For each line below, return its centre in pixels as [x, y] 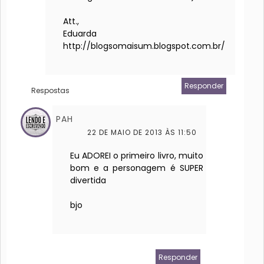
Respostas [51, 91]
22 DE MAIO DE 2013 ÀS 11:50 [142, 133]
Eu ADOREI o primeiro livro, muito [137, 156]
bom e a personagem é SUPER [137, 168]
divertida [88, 181]
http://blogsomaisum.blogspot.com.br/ [144, 46]
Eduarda [80, 34]
